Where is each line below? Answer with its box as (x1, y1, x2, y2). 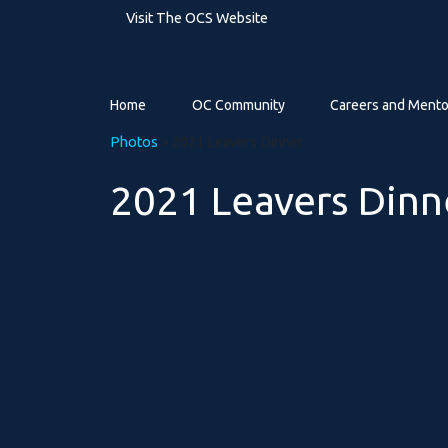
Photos (110, 134, 158, 150)
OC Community (191, 97, 285, 113)
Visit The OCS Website (126, 10, 268, 26)
